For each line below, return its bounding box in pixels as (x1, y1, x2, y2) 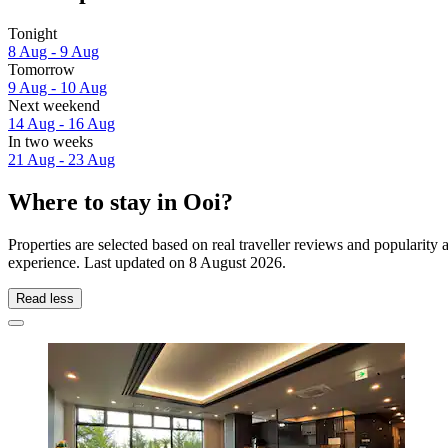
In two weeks (8, 133, 93, 151)
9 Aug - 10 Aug (8, 79, 107, 97)
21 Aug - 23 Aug (8, 151, 115, 169)
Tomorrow (8, 61, 75, 79)
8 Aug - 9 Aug (8, 43, 99, 61)
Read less (16, 290, 74, 306)
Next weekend (8, 97, 100, 115)
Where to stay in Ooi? (8, 189, 233, 216)
